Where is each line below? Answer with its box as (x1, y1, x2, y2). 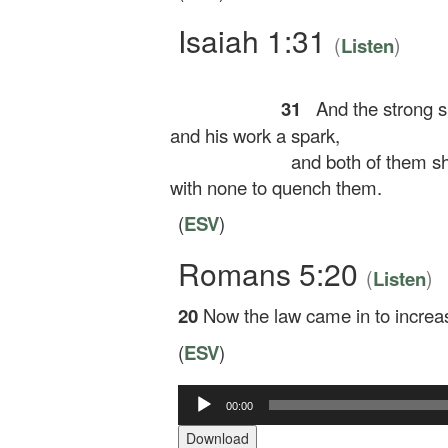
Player (177, 403, 217, 424)
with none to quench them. (150, 174, 382, 200)
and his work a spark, (150, 122, 340, 148)
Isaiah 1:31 (178, 19, 334, 62)
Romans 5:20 (178, 252, 366, 295)
